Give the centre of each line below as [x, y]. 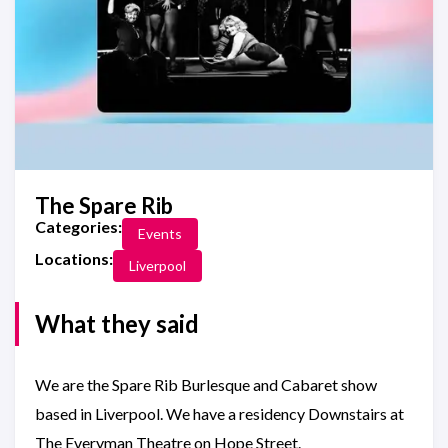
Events [160, 233]
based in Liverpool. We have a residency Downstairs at [219, 413]
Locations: [74, 258]
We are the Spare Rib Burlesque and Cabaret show [206, 384]
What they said [117, 323]
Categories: [78, 226]
